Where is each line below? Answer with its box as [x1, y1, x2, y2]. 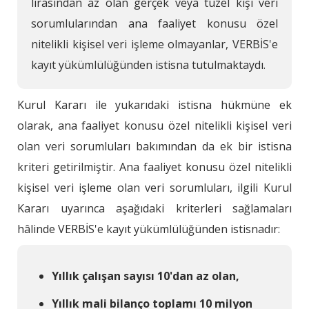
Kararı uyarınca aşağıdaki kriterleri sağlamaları [17, 200, 292, 216]
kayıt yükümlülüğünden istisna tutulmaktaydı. [31, 57, 266, 72]
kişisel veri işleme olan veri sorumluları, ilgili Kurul [17, 179, 292, 195]
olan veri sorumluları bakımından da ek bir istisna [17, 138, 292, 154]
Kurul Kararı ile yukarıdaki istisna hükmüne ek [17, 97, 292, 112]
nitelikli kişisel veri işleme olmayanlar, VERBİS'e [31, 36, 278, 52]
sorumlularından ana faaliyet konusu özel [31, 15, 278, 31]
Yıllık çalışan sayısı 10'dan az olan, [52, 268, 239, 283]
